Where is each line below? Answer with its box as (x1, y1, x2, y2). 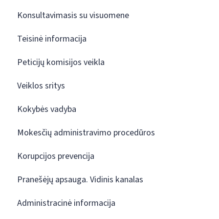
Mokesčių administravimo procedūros (17, 127, 155, 139)
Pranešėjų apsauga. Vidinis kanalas (17, 174, 143, 186)
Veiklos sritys (17, 80, 65, 92)
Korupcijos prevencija (17, 150, 94, 162)
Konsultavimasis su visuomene (17, 9, 129, 22)
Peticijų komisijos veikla (17, 56, 105, 68)
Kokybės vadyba (17, 103, 76, 115)
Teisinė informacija (17, 33, 87, 45)
